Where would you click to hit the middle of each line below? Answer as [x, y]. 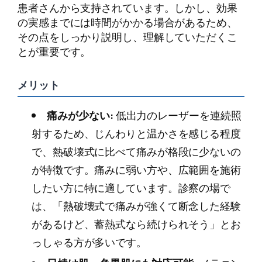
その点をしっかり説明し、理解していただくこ [127, 37]
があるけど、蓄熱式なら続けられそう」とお [136, 224]
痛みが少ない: [80, 116]
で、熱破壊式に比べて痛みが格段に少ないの [136, 152]
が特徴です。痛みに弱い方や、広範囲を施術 [136, 170]
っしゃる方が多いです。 [89, 242]
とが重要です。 [54, 51]
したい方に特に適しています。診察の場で [131, 188]
